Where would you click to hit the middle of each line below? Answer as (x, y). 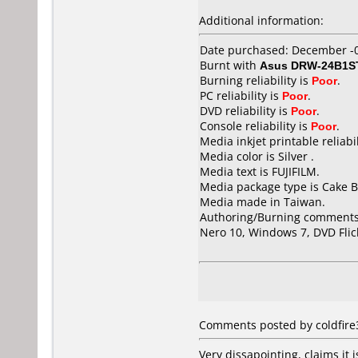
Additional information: (261, 20)
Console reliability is (255, 126)
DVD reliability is (245, 111)
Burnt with (230, 65)
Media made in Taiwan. (263, 202)
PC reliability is (241, 95)
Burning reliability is (256, 80)
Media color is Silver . (257, 156)
